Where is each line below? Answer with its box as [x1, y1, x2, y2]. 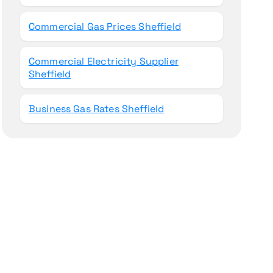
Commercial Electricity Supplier [28, 55, 179, 68]
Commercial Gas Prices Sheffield [28, 20, 181, 33]
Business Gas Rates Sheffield [28, 102, 165, 115]
